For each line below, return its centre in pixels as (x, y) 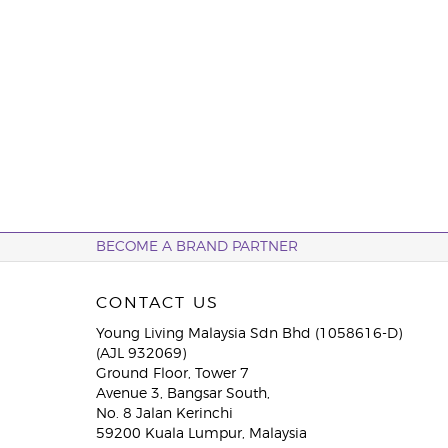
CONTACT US (157, 303)
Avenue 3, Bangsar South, (182, 394)
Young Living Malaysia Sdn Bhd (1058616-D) (248, 334)
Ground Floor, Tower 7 (172, 374)
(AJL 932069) (140, 354)
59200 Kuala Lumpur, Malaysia (201, 434)
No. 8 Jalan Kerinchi (164, 414)
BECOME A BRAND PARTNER (196, 247)
